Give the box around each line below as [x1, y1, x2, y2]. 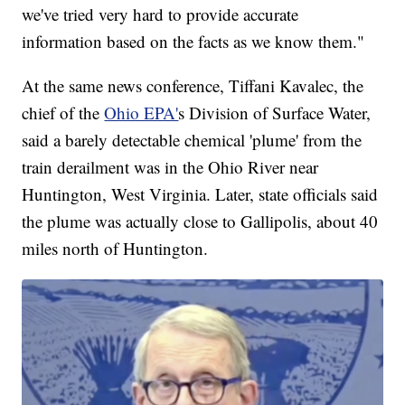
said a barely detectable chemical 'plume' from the [22, 128, 363, 152]
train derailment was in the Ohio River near [22, 155, 319, 179]
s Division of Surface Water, [178, 101, 372, 125]
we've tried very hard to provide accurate [22, 3, 299, 26]
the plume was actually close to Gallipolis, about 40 [22, 210, 379, 233]
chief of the [22, 101, 105, 125]
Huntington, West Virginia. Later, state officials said [22, 183, 379, 206]
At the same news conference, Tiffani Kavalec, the [22, 74, 364, 98]
